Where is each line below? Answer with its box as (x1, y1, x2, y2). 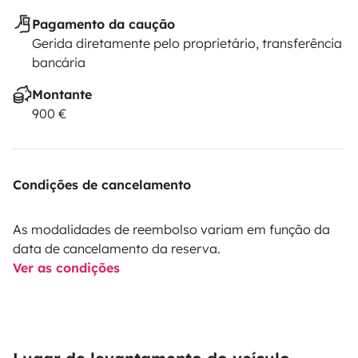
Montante (32, 86, 92, 102)
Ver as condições (13, 260, 120, 276)
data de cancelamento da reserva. (13, 241, 221, 257)
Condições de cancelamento (13, 177, 191, 193)
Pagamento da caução (32, 16, 175, 32)
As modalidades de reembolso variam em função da (13, 221, 330, 237)
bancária (32, 54, 86, 70)
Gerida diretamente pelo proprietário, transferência (32, 35, 342, 51)
